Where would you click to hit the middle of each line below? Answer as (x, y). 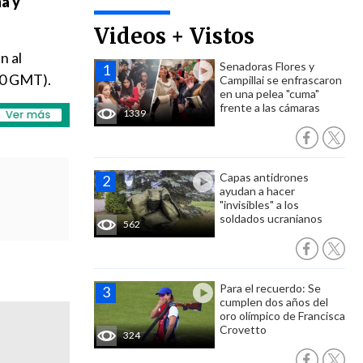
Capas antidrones (264, 177)
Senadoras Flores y (267, 66)
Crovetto (243, 329)
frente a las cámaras (270, 107)
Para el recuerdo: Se (270, 288)
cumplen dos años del (274, 302)
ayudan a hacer (257, 191)
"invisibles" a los (259, 205)
